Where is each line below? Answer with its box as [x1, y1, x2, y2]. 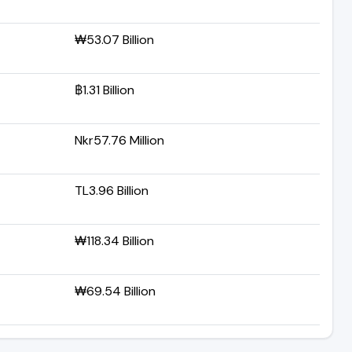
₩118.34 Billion [75, 232, 154, 249]
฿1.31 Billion [75, 81, 134, 98]
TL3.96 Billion [75, 181, 148, 199]
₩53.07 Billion [75, 31, 154, 48]
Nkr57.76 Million [75, 131, 164, 148]
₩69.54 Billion [75, 282, 156, 299]
